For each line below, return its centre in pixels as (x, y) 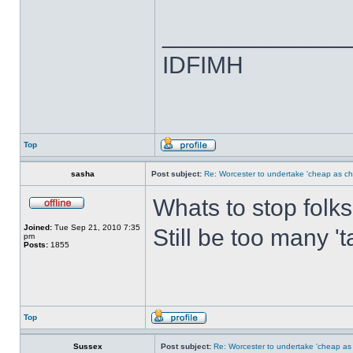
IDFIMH (203, 65)
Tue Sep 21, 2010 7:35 (96, 227)
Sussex (87, 346)
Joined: (38, 227)
